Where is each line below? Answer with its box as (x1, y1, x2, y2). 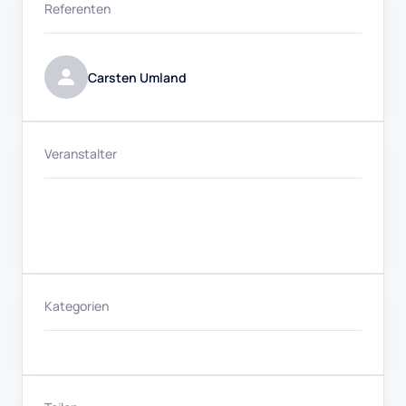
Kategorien (44, 297, 109, 314)
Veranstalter (44, 145, 117, 162)
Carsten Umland (88, 68, 187, 86)
